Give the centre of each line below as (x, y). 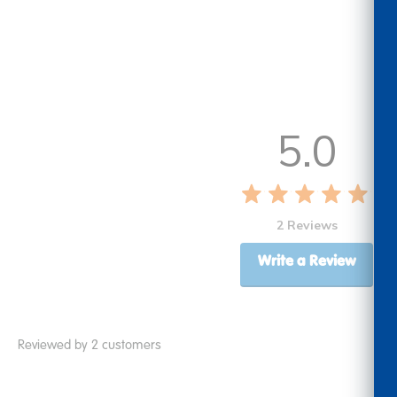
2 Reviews (307, 226)
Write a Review (307, 261)
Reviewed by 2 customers (90, 344)
